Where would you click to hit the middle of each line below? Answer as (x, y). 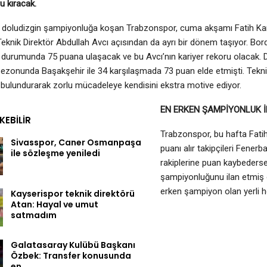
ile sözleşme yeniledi (55, 153)
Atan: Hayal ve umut (55, 204)
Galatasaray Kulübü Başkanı (73, 245)
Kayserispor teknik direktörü (73, 193)
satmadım (34, 215)
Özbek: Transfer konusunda (71, 255)
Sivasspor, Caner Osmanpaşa (76, 143)
